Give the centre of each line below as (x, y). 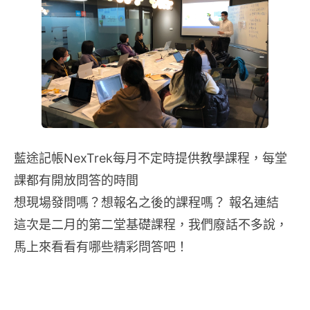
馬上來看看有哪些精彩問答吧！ (101, 247)
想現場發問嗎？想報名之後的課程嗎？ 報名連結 (146, 202)
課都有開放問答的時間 (76, 180)
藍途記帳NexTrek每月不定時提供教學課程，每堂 (151, 158)
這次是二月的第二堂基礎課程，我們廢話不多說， (151, 225)
